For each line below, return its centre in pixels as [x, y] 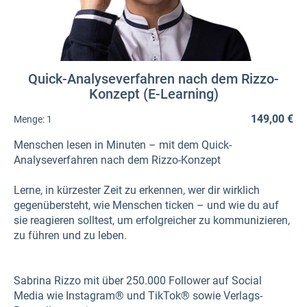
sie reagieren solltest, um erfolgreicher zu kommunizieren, [152, 220]
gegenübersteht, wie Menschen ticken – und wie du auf [146, 205]
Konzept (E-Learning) [153, 94]
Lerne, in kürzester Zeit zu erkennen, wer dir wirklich [137, 190]
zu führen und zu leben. [70, 235]
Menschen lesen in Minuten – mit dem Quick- [123, 145]
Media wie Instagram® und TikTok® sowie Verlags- [138, 296]
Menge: [29, 119]
